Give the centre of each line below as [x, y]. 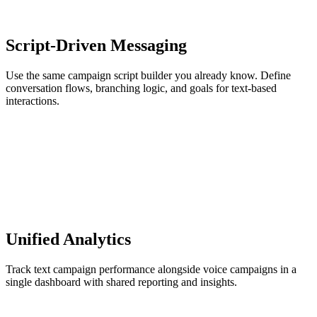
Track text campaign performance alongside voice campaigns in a [151, 270]
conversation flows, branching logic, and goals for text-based [141, 88]
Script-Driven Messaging [96, 45]
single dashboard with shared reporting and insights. [121, 282]
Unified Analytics [68, 240]
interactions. [33, 100]
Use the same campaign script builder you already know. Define [148, 75]
